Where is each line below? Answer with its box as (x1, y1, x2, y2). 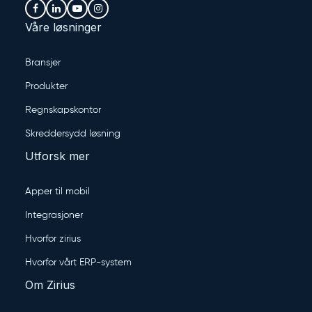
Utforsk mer (25, 149, 90, 164)
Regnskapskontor (25, 105, 101, 116)
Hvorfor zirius (25, 234, 81, 244)
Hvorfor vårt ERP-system (25, 258, 132, 268)
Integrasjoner (25, 210, 83, 221)
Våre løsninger (25, 20, 102, 35)
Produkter (25, 81, 68, 92)
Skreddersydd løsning (25, 129, 120, 139)
